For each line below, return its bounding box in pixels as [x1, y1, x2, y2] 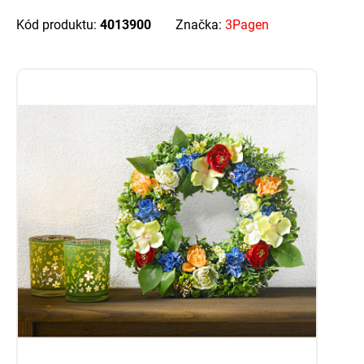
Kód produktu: [16, 17, 100, 33]
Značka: [175, 17, 225, 33]
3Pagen [225, 17, 269, 33]
